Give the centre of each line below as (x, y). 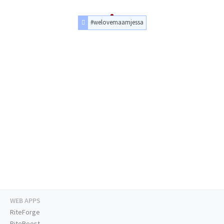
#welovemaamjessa (117, 22)
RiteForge (25, 212)
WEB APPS (25, 201)
